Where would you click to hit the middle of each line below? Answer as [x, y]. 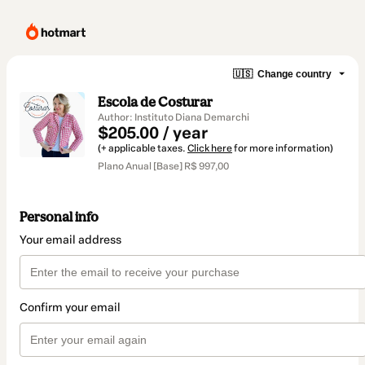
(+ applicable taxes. [143, 148]
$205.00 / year [153, 133]
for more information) [283, 148]
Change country [295, 74]
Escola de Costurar [155, 102]
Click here [210, 148]
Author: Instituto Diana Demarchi [174, 117]
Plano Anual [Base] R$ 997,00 [163, 166]
